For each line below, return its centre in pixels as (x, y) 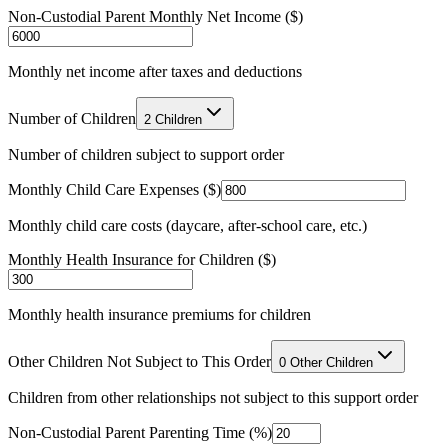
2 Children (173, 119)
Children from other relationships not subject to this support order (213, 397)
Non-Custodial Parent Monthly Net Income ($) (155, 16)
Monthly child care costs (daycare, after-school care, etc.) (187, 225)
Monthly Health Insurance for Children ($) (142, 259)
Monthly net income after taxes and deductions (155, 71)
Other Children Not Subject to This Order (139, 361)
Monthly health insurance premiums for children (159, 314)
